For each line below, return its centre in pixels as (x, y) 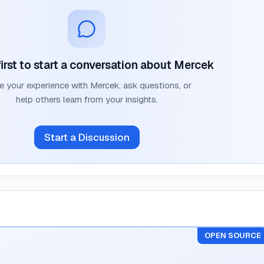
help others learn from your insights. (87, 99)
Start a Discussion (87, 137)
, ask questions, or (155, 85)
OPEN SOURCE (233, 235)
